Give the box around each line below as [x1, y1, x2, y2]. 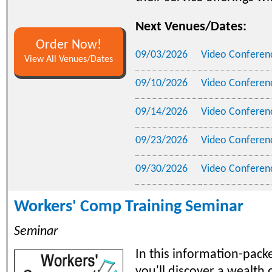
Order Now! [36, 38, 101, 52]
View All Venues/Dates [24, 54, 113, 64]
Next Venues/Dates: [135, 19, 246, 34]
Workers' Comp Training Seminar [14, 198, 243, 216]
